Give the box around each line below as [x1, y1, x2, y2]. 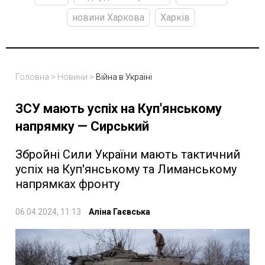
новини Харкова [72, 11, 144, 23]
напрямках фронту [15, 176, 119, 191]
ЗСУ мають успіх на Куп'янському [15, 101, 222, 116]
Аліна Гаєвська [89, 206, 150, 216]
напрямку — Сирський [15, 118, 149, 134]
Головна [15, 72, 49, 82]
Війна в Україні [96, 72, 152, 82]
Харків [160, 11, 190, 23]
